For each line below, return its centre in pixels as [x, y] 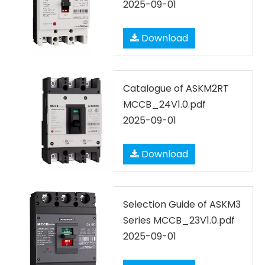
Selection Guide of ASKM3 [182, 204]
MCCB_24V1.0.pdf [164, 104]
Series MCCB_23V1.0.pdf [179, 220]
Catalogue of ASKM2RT [176, 88]
